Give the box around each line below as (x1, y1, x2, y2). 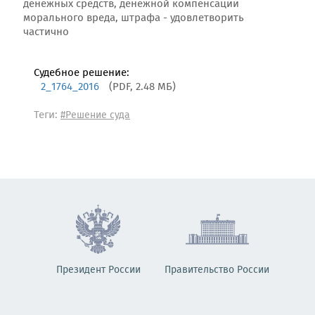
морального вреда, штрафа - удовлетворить (23, 10, 244, 27)
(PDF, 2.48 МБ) (109, 79, 176, 96)
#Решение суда (60, 108, 130, 123)
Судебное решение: (34, 65, 129, 82)
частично (23, 24, 69, 41)
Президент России (56, 262, 141, 278)
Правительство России (165, 262, 269, 278)
